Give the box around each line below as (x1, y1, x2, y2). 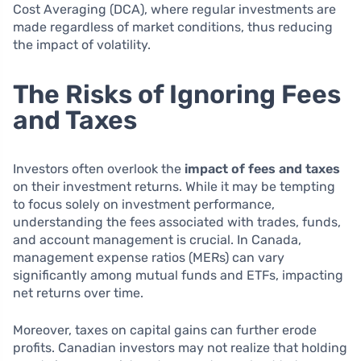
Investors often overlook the (13, 160, 185, 176)
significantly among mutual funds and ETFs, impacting (13, 267, 343, 283)
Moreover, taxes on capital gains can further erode (13, 322, 317, 338)
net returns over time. (13, 284, 143, 301)
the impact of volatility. (13, 36, 151, 52)
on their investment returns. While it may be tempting (13, 178, 335, 194)
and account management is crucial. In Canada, (13, 231, 301, 247)
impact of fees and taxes (185, 160, 340, 176)
